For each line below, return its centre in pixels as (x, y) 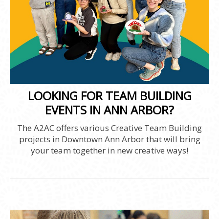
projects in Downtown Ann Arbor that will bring (109, 139)
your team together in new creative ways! (109, 150)
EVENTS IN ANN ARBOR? (109, 110)
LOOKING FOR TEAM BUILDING (109, 96)
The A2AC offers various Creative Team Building (109, 128)
